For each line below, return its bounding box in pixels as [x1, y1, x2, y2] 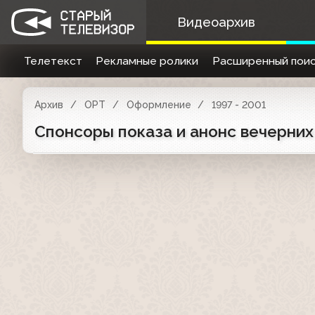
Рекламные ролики [96, 54, 199, 67]
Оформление [126, 99, 191, 110]
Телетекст [23, 54, 82, 67]
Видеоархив [176, 15, 255, 30]
